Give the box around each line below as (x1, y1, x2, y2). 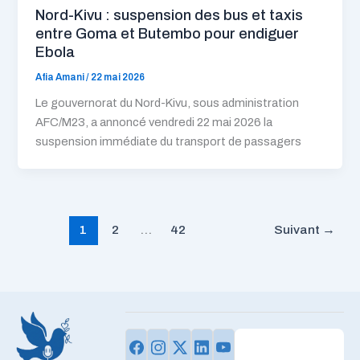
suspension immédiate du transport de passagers (35, 135, 302, 149)
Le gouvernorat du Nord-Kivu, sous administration (35, 96, 300, 110)
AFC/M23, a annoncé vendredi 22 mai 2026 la (35, 116, 273, 129)
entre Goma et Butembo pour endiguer (35, 25, 300, 42)
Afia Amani (35, 72, 87, 82)
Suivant (273, 222, 322, 236)
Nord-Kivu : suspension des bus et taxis (35, 6, 304, 23)
